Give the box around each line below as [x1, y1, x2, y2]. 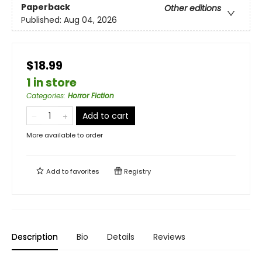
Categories [26, 91, 64, 101]
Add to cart [82, 110, 129, 122]
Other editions [164, 2, 221, 14]
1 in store [26, 75, 77, 91]
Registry [122, 167, 151, 177]
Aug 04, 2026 [64, 13, 117, 26]
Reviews [153, 231, 185, 243]
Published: [21, 13, 64, 26]
